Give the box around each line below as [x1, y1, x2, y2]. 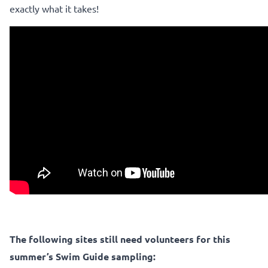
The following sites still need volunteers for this [10, 232, 230, 245]
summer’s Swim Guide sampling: [10, 249, 156, 263]
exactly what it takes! [10, 2, 99, 14]
